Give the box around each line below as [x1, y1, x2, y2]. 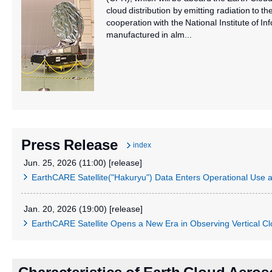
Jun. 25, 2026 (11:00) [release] [24, 157, 142, 168]
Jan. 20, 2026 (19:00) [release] [24, 203, 143, 214]
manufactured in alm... [106, 29, 192, 39]
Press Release [21, 136, 118, 153]
